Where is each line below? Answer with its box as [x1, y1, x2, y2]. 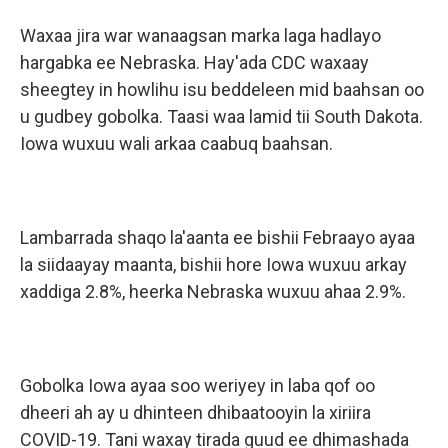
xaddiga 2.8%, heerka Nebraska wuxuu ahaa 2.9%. [20, 281, 406, 302]
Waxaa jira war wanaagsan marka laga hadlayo [20, 25, 381, 46]
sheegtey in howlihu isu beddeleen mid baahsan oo [20, 79, 424, 100]
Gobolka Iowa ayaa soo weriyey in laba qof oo [20, 375, 375, 396]
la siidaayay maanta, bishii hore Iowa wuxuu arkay [20, 254, 407, 275]
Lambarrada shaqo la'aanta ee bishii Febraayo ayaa [20, 227, 415, 248]
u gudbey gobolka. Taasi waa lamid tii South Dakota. [20, 106, 423, 127]
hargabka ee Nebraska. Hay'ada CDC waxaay [20, 52, 369, 73]
